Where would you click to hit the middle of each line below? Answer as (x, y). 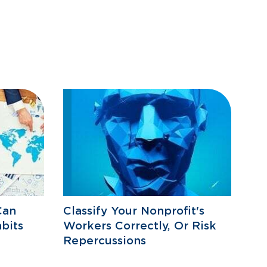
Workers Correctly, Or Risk (140, 225)
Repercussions (105, 240)
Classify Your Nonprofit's (134, 210)
